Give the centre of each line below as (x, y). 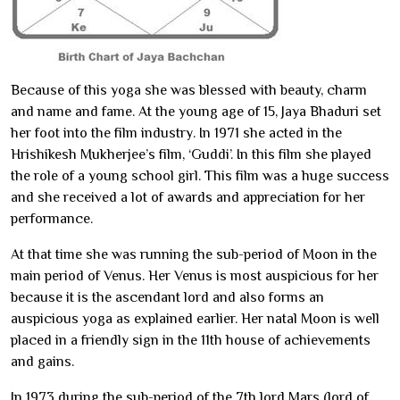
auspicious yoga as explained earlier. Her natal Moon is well (195, 319)
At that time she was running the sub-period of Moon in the (194, 255)
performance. (52, 219)
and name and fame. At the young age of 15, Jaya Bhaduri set (196, 112)
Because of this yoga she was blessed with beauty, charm (189, 91)
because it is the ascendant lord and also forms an (167, 298)
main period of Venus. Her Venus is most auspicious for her (195, 276)
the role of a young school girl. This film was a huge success (200, 176)
